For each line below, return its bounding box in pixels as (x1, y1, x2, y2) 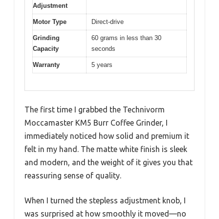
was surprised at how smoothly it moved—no (24, 209, 186, 218)
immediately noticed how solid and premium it (24, 131, 189, 140)
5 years (91, 61, 112, 68)
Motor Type (33, 18, 66, 25)
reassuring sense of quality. (24, 171, 121, 180)
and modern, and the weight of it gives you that (24, 157, 193, 167)
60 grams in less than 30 (91, 34, 161, 42)
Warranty (33, 61, 60, 68)
